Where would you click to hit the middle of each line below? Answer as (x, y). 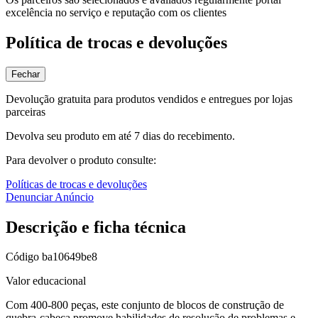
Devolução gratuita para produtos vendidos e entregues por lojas (149, 99)
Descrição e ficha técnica (96, 227)
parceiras (26, 111)
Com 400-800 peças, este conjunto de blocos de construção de (145, 305)
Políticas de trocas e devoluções (76, 184)
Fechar (26, 74)
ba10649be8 (70, 257)
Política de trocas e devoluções (116, 42)
